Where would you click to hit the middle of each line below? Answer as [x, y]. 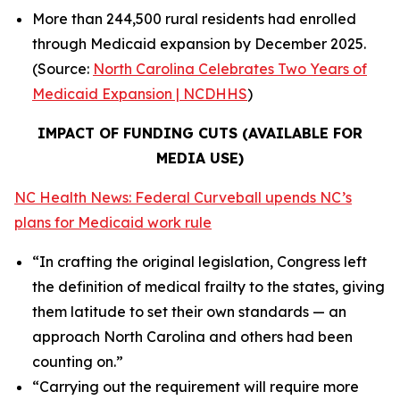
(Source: [62, 69]
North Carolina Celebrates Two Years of [230, 69]
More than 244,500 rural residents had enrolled [194, 19]
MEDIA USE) [200, 158]
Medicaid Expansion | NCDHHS [140, 94]
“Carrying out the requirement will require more [196, 387]
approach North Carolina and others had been [192, 337]
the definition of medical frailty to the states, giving [208, 287]
